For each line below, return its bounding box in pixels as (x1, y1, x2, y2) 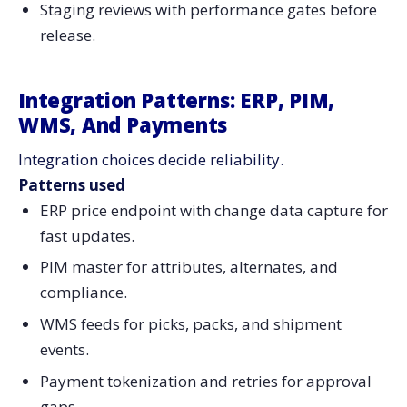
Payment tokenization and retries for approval (39, 370, 372, 392)
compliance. (39, 282, 127, 303)
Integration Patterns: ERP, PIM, (18, 85, 335, 114)
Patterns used (18, 174, 125, 195)
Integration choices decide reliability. (18, 148, 283, 170)
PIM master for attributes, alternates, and (39, 256, 338, 278)
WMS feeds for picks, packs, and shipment (39, 313, 342, 335)
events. (39, 339, 89, 361)
